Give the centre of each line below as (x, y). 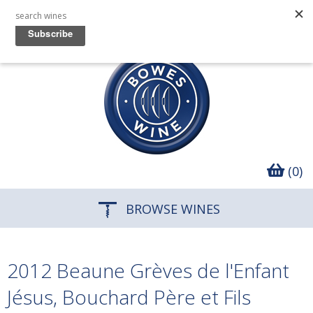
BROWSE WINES (171, 209)
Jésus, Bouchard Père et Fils (129, 297)
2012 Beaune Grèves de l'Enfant (148, 270)
